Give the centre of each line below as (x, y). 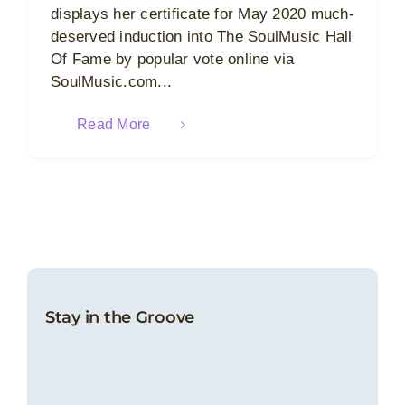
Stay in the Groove (120, 317)
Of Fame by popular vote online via (173, 59)
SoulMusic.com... (112, 82)
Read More (114, 124)
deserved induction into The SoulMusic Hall (202, 37)
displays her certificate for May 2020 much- (202, 14)
